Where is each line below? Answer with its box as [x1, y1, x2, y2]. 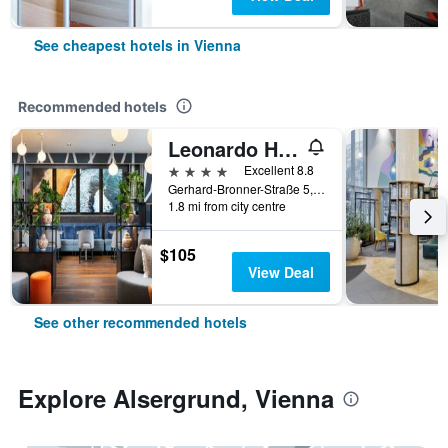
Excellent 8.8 [244, 161, 314, 178]
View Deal [247, 262, 314, 282]
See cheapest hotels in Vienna [34, 35, 241, 55]
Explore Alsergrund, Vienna [18, 381, 334, 415]
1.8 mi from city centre [168, 197, 286, 214]
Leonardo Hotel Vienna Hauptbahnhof [278, 134, 298, 163]
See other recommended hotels [34, 312, 247, 332]
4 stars [167, 160, 214, 179]
